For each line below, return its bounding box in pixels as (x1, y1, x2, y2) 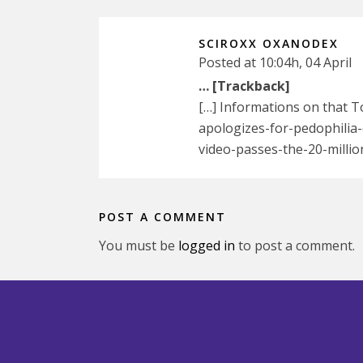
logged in (178, 237, 235, 254)
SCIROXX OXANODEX (199, 36, 339, 51)
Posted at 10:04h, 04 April (199, 53, 352, 71)
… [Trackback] (199, 77, 290, 95)
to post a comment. (235, 237, 355, 254)
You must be (99, 237, 178, 254)
